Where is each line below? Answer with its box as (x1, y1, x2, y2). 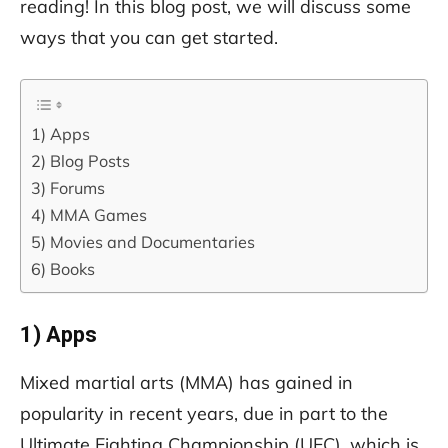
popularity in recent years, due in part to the (20, 402, 388, 426)
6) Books (31, 259, 95, 280)
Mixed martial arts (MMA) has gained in (20, 371, 353, 395)
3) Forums (31, 178, 105, 199)
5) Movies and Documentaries (31, 232, 255, 253)
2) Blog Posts (31, 151, 130, 172)
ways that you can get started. (20, 26, 278, 50)
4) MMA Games (31, 205, 147, 226)
